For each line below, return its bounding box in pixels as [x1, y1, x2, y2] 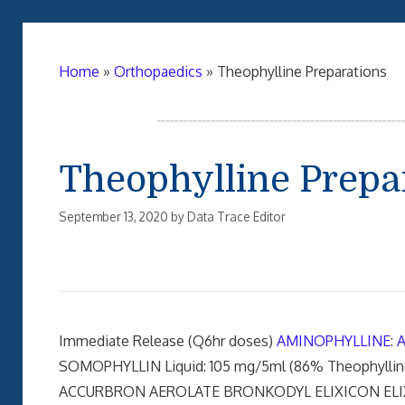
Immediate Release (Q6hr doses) [59, 331, 277, 350]
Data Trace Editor [187, 208, 286, 224]
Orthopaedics [114, 62, 202, 80]
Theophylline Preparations [217, 62, 387, 80]
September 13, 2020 [59, 208, 168, 224]
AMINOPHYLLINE [277, 331, 391, 350]
